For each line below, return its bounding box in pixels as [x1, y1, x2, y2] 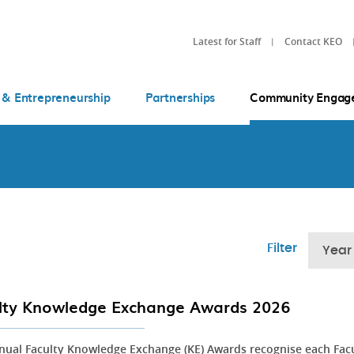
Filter [267, 242, 297, 255]
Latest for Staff [193, 34, 261, 48]
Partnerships [145, 88, 216, 106]
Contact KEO [284, 34, 342, 48]
